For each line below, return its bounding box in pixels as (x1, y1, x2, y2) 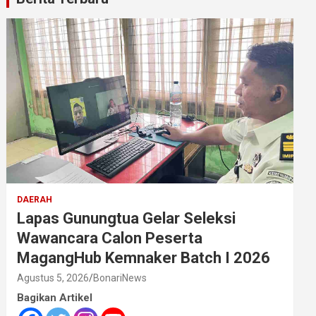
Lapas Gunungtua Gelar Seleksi (17, 209, 236, 227)
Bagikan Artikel (17, 291, 93, 304)
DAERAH (17, 195, 53, 205)
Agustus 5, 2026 (17, 272, 90, 284)
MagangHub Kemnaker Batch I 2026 (17, 249, 271, 267)
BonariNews (93, 272, 147, 284)
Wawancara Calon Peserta (17, 229, 203, 247)
